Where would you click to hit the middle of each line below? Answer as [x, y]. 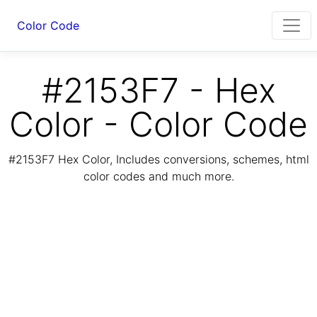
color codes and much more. [158, 177]
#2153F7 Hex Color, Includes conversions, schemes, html [158, 160]
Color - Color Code [158, 124]
